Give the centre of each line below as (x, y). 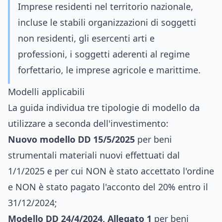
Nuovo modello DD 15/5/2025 (71, 139)
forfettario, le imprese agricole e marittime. (109, 70)
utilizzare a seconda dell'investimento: (88, 123)
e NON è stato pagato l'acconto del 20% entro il (108, 187)
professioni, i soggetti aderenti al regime (104, 54)
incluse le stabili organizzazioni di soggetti (107, 22)
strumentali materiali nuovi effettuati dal (94, 155)
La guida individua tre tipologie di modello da (104, 108)
